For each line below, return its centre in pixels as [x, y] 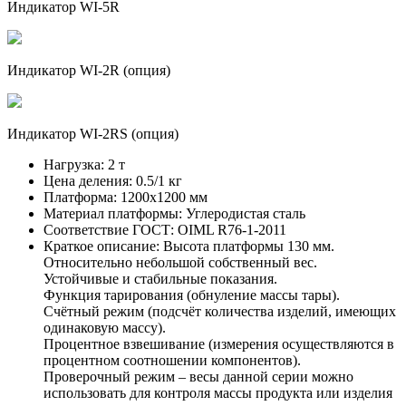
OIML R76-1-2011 [230, 229]
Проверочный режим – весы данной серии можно [198, 376]
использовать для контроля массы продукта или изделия [218, 392]
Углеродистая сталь [244, 213]
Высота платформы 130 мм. [247, 246]
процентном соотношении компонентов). [172, 360]
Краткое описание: [101, 246]
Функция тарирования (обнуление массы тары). [192, 295]
